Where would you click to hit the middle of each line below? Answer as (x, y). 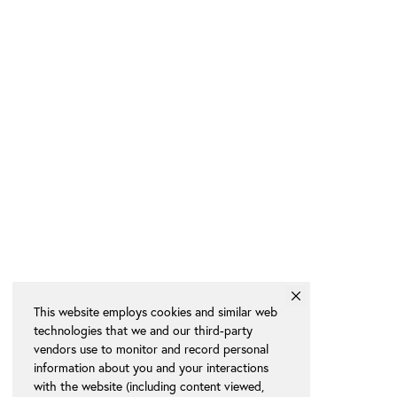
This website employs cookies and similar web (156, 311)
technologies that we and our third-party (143, 330)
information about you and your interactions (151, 367)
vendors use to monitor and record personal (151, 349)
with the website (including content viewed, (149, 386)
